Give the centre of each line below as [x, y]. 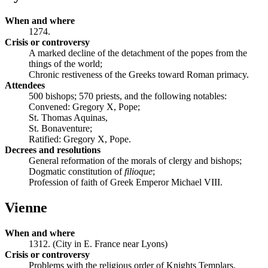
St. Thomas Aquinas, [68, 117]
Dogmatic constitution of [77, 171]
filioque [138, 171]
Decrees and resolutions [53, 150]
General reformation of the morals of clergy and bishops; [135, 160]
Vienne [26, 207]
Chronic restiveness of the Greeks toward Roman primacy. [139, 74]
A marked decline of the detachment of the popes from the [138, 53]
